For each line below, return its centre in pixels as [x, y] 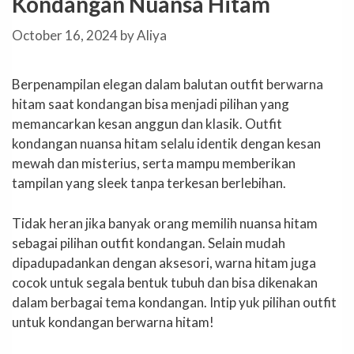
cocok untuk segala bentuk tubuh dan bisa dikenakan [165, 282]
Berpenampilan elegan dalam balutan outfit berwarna [168, 85]
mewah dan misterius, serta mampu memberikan [154, 164]
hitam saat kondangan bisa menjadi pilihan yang [151, 104]
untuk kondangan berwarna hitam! [113, 322]
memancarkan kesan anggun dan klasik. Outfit [147, 124]
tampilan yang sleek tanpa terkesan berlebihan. [149, 183]
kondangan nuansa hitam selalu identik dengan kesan [166, 144]
